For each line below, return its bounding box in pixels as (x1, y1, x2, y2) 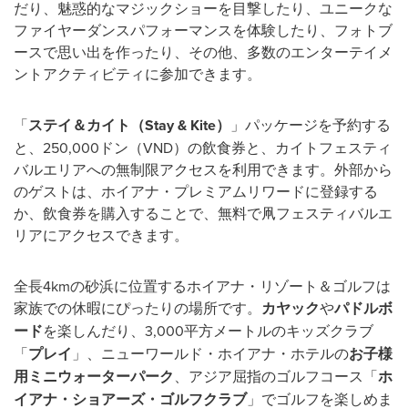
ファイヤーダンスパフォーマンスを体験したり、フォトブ (14, 19, 393, 40)
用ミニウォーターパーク (14, 365, 174, 387)
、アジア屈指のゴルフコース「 (174, 365, 378, 386)
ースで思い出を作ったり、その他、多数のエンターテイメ (14, 41, 393, 62)
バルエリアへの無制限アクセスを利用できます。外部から (14, 158, 393, 179)
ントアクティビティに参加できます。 (14, 63, 261, 84)
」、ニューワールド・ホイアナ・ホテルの (72, 342, 349, 363)
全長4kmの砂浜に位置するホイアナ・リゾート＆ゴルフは (14, 275, 391, 296)
